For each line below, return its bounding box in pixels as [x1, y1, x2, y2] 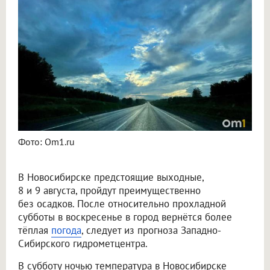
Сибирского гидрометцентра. [18, 236, 148, 250]
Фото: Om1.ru [18, 135, 75, 148]
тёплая [18, 223, 51, 237]
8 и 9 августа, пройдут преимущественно [18, 183, 201, 197]
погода [51, 223, 81, 237]
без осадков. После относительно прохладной [18, 196, 226, 210]
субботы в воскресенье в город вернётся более [18, 210, 232, 224]
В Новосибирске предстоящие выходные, [18, 170, 204, 184]
